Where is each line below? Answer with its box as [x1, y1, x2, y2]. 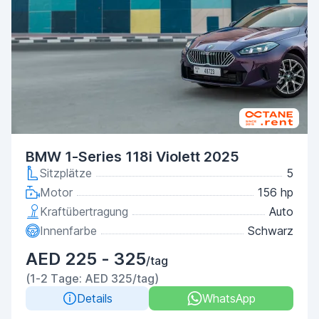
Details [76, 291, 113, 305]
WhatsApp [202, 291, 256, 305]
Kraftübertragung [40, 204, 128, 219]
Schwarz [248, 224, 293, 238]
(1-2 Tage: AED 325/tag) [26, 271, 159, 286]
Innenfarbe [40, 224, 97, 238]
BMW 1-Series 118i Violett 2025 [26, 148, 239, 165]
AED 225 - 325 [26, 249, 146, 269]
